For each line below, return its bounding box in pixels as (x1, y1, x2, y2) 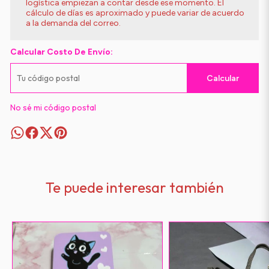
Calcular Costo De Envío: (10, 47, 113, 57)
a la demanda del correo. (25, 18, 121, 28)
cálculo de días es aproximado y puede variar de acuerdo (25, 8, 244, 18)
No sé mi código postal (10, 102, 96, 113)
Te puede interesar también (45, 178, 224, 196)
